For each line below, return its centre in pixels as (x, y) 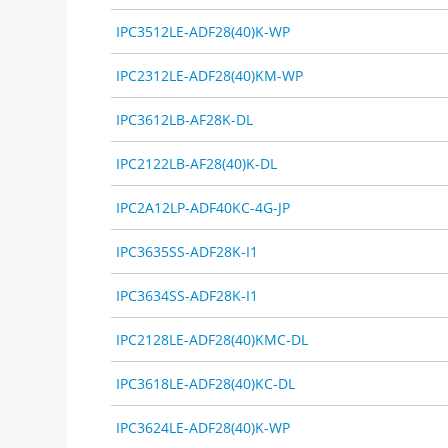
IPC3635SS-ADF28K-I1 (187, 251)
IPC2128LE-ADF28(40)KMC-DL (212, 339)
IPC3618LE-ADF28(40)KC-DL (206, 383)
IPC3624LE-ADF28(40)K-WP (203, 427)
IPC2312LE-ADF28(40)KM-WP (210, 75)
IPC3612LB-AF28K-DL (185, 119)
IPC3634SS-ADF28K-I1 (187, 295)
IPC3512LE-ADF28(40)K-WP (203, 31)
